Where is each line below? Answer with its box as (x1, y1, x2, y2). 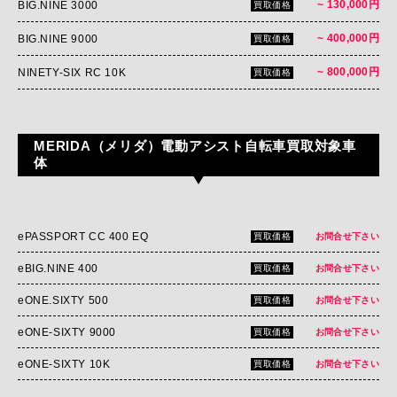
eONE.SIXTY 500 (18, 293, 109, 307)
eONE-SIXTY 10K (18, 357, 111, 370)
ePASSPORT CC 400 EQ (18, 230, 149, 243)
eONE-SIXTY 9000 (18, 325, 116, 339)
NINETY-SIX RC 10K (18, 66, 127, 79)
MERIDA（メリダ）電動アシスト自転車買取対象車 (34, 138, 356, 153)
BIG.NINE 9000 (18, 32, 98, 45)
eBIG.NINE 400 (18, 261, 98, 275)
